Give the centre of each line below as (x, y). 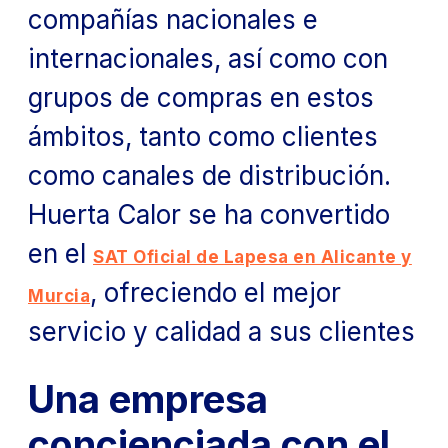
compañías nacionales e (173, 19)
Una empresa (148, 398)
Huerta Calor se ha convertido (209, 214)
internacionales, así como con (208, 58)
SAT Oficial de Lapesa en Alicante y (252, 256)
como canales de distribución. (209, 175)
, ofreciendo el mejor (216, 292)
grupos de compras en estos (201, 97)
